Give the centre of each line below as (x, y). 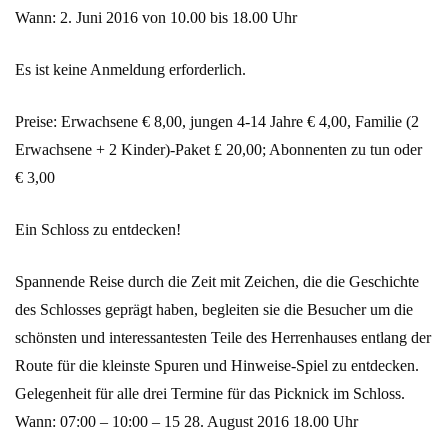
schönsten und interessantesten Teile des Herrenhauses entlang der (223, 338)
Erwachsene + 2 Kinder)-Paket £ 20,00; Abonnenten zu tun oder (218, 150)
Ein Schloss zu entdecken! (98, 230)
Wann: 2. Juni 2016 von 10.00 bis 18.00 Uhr (156, 18)
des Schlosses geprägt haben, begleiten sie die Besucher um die (214, 310)
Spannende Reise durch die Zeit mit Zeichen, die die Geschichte (217, 282)
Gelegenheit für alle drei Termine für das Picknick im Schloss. (210, 394)
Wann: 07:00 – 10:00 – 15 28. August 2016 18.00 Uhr (186, 422)
